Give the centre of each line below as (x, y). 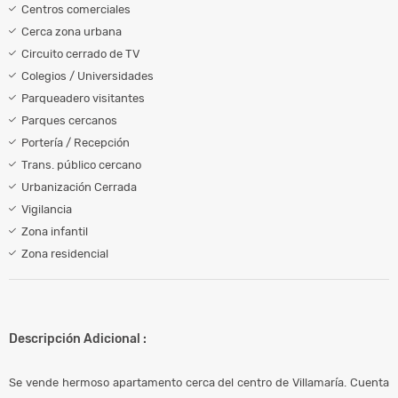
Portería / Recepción (76, 142)
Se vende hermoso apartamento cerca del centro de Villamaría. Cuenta (199, 382)
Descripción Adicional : (78, 338)
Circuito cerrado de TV (80, 53)
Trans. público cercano (81, 164)
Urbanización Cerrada (79, 187)
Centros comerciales (76, 9)
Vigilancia (47, 209)
